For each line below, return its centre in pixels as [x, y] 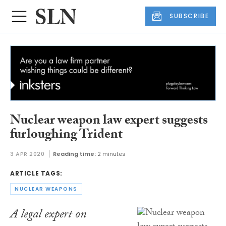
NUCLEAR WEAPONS [46, 189]
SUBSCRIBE [189, 16]
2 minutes [111, 154]
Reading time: [74, 154]
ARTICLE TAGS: [36, 173]
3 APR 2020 [27, 154]
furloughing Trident [66, 136]
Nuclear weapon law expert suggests [109, 122]
